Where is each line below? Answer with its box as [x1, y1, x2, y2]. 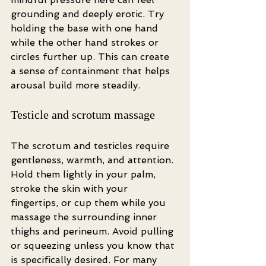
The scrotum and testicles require [11, 140, 172, 151]
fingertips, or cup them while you [11, 197, 169, 208]
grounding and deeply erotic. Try [11, 8, 167, 20]
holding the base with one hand [11, 23, 161, 34]
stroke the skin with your [11, 183, 131, 194]
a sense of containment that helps [11, 65, 173, 77]
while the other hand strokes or [11, 37, 161, 48]
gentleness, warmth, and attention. [11, 154, 176, 166]
